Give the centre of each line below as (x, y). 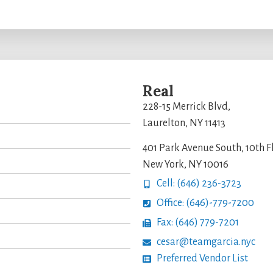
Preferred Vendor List (202, 259)
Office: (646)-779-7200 (205, 203)
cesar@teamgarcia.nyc (206, 242)
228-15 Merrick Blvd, (186, 106)
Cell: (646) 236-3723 (199, 184)
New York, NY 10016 (186, 164)
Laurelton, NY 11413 (184, 123)
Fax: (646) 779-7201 (197, 223)
